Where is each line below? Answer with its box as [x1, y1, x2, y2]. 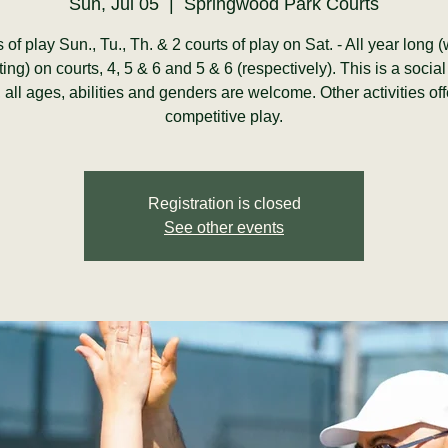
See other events [164, 219, 284, 236]
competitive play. [165, 108, 283, 125]
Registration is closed [147, 195, 301, 212]
